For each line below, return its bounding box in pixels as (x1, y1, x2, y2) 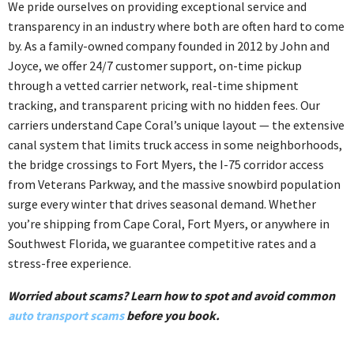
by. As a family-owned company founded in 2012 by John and (8, 37, 330, 54)
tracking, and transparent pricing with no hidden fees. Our (8, 96, 320, 113)
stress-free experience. (8, 254, 131, 271)
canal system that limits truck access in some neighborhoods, (8, 136, 342, 153)
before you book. (124, 307, 220, 323)
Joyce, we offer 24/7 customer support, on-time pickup (8, 57, 302, 73)
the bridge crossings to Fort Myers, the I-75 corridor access (8, 156, 324, 172)
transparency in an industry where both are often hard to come (8, 17, 345, 34)
